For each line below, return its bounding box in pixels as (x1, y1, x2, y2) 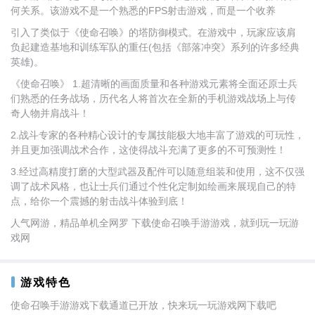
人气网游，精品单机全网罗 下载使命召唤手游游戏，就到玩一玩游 (11, 217, 299, 229)
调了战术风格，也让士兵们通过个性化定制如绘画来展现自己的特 (11, 181, 296, 192)
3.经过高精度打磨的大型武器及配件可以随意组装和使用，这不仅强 (11, 166, 304, 177)
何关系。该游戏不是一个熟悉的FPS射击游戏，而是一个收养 (11, 5, 276, 16)
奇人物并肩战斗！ (11, 108, 89, 119)
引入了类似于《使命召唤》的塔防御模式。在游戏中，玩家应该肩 (11, 27, 296, 38)
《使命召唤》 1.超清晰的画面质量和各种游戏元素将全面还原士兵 (11, 78, 297, 89)
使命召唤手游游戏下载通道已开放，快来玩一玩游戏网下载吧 (11, 300, 276, 311)
